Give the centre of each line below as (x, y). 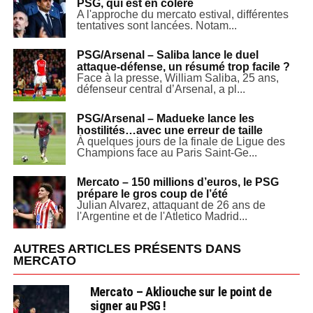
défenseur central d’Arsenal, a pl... (161, 89)
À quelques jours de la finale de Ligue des (181, 141)
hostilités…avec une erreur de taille (169, 130)
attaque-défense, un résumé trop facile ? (183, 66)
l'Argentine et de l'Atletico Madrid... (162, 216)
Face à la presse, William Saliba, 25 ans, (177, 78)
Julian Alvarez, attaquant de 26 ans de (171, 205)
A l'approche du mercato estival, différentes (182, 14)
